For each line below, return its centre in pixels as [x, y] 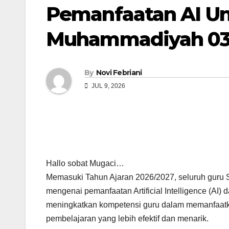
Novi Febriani [119, 73]
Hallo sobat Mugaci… [85, 164]
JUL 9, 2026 [108, 86]
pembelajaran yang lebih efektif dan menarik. [127, 219]
